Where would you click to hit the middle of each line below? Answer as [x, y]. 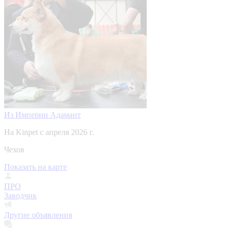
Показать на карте [36, 167]
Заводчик [20, 195]
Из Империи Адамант [42, 114]
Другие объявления [38, 215]
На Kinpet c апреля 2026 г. [49, 132]
